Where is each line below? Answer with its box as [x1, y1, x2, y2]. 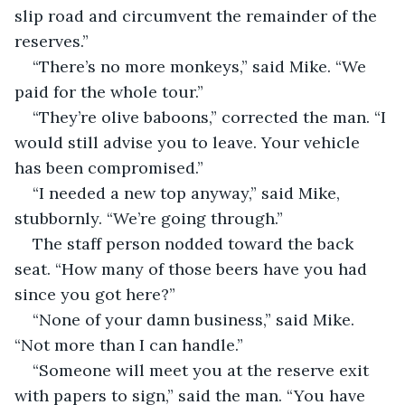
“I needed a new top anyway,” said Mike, [33, 182, 344, 203]
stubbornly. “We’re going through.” [14, 207, 283, 229]
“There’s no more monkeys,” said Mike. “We [33, 55, 371, 77]
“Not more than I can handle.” [14, 334, 243, 355]
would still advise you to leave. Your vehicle [14, 131, 364, 153]
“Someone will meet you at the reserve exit [33, 359, 373, 381]
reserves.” [14, 30, 89, 52]
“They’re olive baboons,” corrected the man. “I [33, 106, 391, 127]
